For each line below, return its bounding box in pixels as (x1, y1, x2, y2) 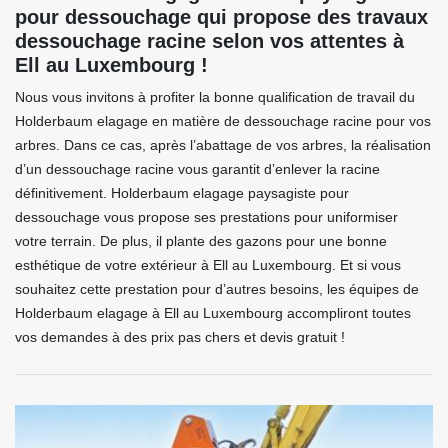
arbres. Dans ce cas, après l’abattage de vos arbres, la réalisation (15, 137, 431, 154)
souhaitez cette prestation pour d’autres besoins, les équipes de (15, 281, 419, 298)
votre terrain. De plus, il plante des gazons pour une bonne (15, 233, 387, 250)
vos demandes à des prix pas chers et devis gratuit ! (15, 329, 345, 346)
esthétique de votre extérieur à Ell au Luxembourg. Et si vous (15, 257, 401, 274)
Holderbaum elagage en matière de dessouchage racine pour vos (15, 113, 431, 130)
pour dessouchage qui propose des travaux (15, 6, 428, 29)
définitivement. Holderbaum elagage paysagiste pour (15, 185, 349, 202)
